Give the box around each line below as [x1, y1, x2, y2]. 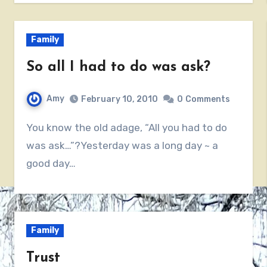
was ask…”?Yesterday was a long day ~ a [26, 139, 219, 151]
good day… [26, 157, 76, 169]
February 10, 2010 [81, 94, 159, 104]
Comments [185, 94, 231, 104]
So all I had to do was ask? [26, 60, 211, 74]
